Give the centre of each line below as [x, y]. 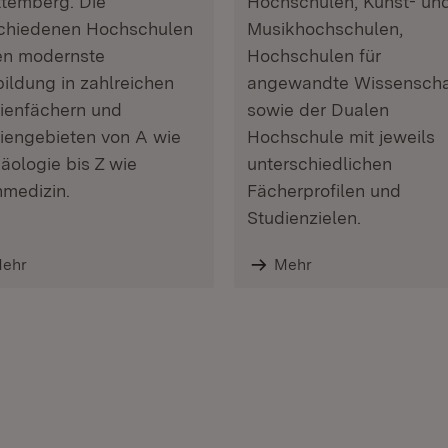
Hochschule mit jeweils [341, 136]
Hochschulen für [314, 55]
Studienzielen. [304, 217]
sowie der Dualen [318, 109]
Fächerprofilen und [324, 190]
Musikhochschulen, [325, 28]
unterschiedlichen [319, 163]
